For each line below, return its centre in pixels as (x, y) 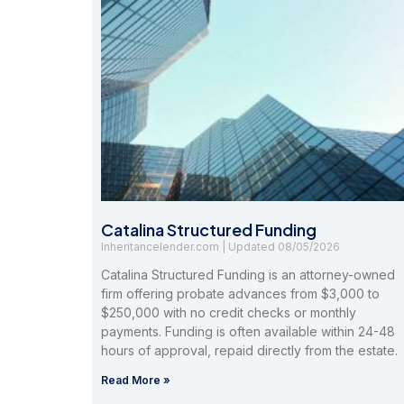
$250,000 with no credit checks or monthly (229, 313)
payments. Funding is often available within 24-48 (248, 332)
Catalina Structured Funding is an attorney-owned (248, 275)
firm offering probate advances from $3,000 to (240, 294)
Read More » (136, 381)
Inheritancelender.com (161, 247)
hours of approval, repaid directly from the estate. (249, 351)
